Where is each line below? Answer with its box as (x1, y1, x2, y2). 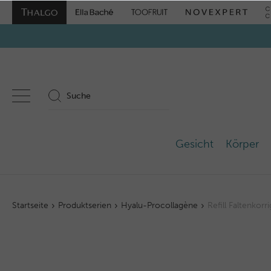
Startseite (12, 200, 48, 211)
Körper (226, 137, 259, 151)
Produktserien (58, 200, 112, 211)
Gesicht (175, 137, 214, 151)
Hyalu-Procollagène (121, 200, 198, 211)
